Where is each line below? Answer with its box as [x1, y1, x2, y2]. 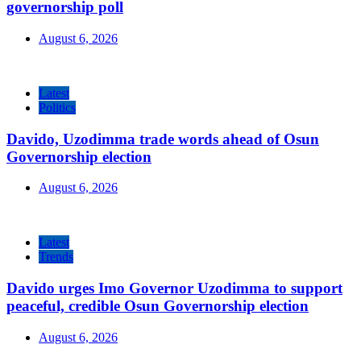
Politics [39, 100, 76, 114]
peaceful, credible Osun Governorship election [6, 297, 309, 315]
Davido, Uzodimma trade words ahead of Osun [6, 130, 319, 147]
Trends [39, 250, 73, 264]
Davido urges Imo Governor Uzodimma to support [6, 280, 342, 297]
